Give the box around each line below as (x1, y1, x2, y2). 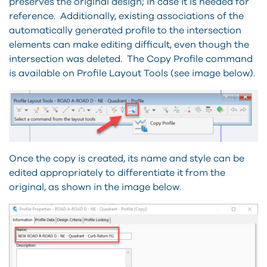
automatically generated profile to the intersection (9, 26, 241, 36)
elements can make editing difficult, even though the (9, 40, 249, 50)
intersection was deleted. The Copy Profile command (9, 54, 253, 64)
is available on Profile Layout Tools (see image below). (9, 69, 255, 79)
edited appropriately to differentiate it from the (9, 167, 225, 178)
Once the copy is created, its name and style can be (9, 153, 244, 163)
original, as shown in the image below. (9, 182, 181, 192)
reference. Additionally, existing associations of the (9, 11, 244, 21)
